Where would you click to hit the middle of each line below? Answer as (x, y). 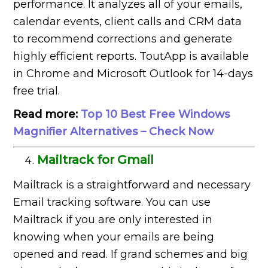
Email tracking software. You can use (112, 202)
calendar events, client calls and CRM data (128, 22)
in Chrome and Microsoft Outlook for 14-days (133, 74)
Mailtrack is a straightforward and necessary (132, 185)
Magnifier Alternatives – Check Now (114, 132)
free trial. (37, 91)
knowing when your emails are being (114, 237)
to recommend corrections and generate (123, 39)
